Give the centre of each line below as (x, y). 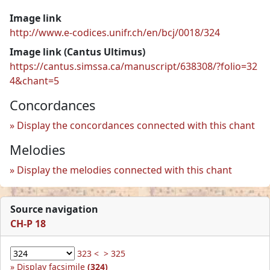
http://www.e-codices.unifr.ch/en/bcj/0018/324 (115, 32)
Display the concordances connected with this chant (136, 125)
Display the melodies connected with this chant (124, 170)
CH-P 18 (28, 223)
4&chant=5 (34, 80)
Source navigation (54, 209)
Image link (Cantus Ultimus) (77, 52)
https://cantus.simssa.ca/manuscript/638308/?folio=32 (133, 66)
